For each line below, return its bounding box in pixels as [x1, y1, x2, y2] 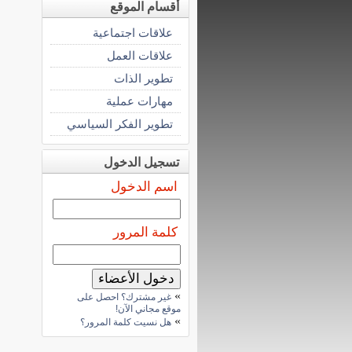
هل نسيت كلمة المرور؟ [80, 317, 171, 328]
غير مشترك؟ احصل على [77, 291, 171, 302]
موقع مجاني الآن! [115, 303, 181, 314]
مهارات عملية [106, 94, 173, 108]
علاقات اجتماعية [93, 26, 173, 39]
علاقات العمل [107, 49, 173, 62]
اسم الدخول [111, 179, 178, 194]
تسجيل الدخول [104, 156, 179, 169]
